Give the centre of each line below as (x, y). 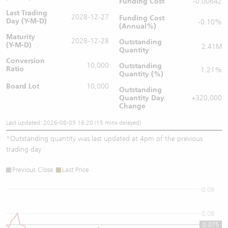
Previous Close (33, 170)
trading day (24, 149)
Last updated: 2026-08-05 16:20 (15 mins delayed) (74, 123)
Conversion (25, 61)
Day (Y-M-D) (26, 21)
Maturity (21, 37)
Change (132, 106)
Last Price (76, 170)
